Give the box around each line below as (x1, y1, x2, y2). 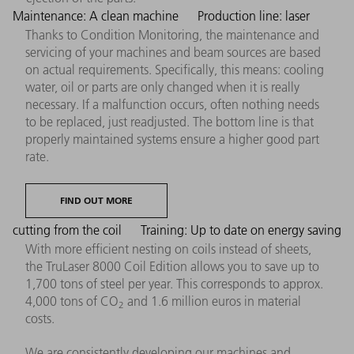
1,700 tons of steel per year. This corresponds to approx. (25, 275, 323, 292)
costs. (25, 310, 61, 326)
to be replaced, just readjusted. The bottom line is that (25, 113, 314, 130)
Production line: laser (198, 7, 310, 24)
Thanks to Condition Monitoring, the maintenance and (25, 26, 319, 43)
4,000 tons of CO (25, 292, 119, 309)
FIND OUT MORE (60, 194, 133, 206)
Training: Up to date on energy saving (141, 221, 341, 238)
